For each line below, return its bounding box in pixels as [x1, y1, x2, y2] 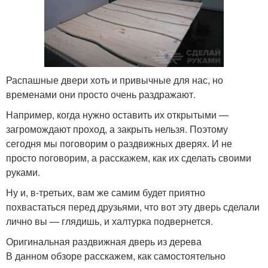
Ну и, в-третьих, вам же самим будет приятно [6, 185, 205, 200]
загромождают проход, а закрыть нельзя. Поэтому [6, 122, 228, 136]
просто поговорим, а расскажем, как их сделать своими [6, 151, 251, 165]
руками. [6, 165, 40, 179]
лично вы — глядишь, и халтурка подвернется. [6, 214, 213, 229]
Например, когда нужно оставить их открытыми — [6, 108, 229, 122]
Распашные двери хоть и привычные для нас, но [6, 73, 223, 87]
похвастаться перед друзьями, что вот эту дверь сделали [6, 200, 260, 214]
